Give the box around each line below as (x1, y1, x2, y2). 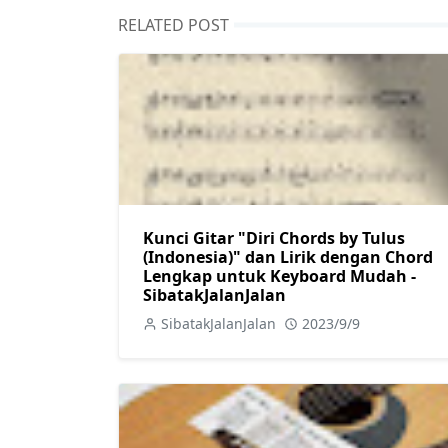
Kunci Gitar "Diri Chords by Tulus (143, 226, 405, 249)
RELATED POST (118, 14, 229, 36)
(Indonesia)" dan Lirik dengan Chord (143, 245, 433, 268)
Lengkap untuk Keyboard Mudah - (143, 264, 416, 287)
